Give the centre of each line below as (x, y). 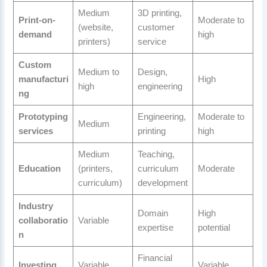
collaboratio (43, 221)
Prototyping (43, 117)
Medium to (98, 72)
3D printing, (159, 13)
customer (156, 28)
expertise (155, 228)
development (162, 183)
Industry (35, 207)
